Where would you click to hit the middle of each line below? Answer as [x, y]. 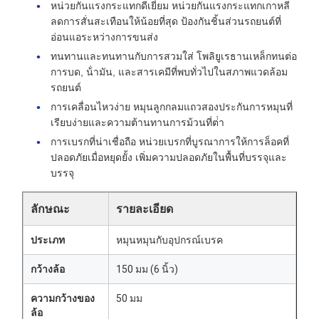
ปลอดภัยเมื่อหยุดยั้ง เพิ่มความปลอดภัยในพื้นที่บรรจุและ [169, 157]
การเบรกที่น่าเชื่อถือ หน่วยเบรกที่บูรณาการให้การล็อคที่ [170, 142]
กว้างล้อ [48, 269]
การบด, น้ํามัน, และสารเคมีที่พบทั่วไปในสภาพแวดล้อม [169, 72]
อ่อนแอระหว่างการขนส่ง [104, 37]
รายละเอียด [145, 209]
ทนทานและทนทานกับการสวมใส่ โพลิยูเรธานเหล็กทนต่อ [174, 56]
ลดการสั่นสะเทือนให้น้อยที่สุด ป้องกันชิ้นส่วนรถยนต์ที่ [166, 21]
